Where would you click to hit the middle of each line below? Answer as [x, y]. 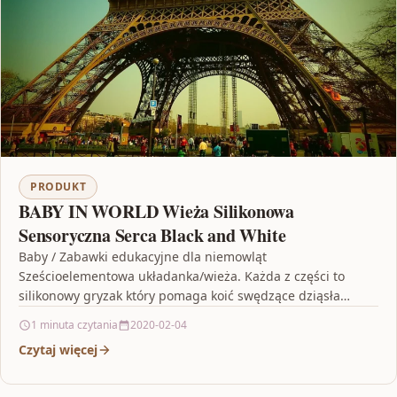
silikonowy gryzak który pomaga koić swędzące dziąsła [179, 296]
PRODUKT [58, 187]
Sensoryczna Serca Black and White [152, 236]
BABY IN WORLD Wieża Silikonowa [156, 212]
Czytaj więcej [58, 350]
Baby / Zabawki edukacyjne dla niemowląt [143, 257]
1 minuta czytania [74, 325]
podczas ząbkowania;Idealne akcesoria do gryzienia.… [179, 315]
